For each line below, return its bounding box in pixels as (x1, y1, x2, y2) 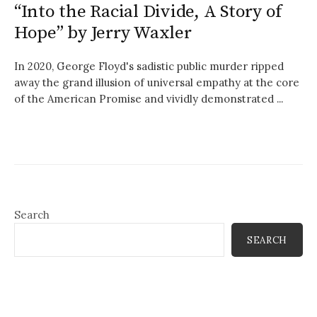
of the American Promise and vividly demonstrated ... (14, 92, 283, 106)
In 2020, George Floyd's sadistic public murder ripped (14, 59, 284, 74)
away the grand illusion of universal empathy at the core (14, 76, 299, 90)
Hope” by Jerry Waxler (14, 22, 192, 45)
